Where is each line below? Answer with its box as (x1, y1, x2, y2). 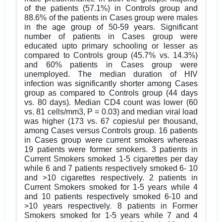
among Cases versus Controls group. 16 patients (24, 126, 198, 135)
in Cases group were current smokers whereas (24, 136, 198, 145)
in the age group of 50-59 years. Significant (24, 23, 198, 32)
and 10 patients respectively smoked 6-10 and (24, 192, 198, 201)
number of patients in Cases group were (24, 32, 198, 41)
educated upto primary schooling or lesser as (24, 42, 198, 51)
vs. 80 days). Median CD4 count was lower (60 (24, 98, 198, 107)
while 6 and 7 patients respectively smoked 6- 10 (24, 164, 198, 173)
